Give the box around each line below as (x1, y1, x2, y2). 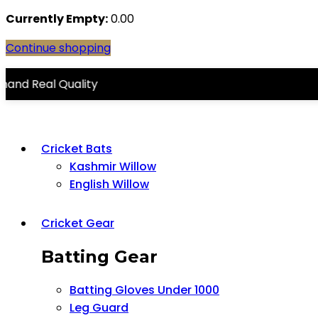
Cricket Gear (41, 215, 114, 232)
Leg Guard (70, 300, 128, 317)
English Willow (70, 176, 149, 193)
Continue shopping (6, 40, 111, 57)
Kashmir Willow (70, 158, 156, 175)
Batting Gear (41, 246, 158, 268)
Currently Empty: (6, 11, 108, 28)
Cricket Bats (41, 141, 112, 158)
